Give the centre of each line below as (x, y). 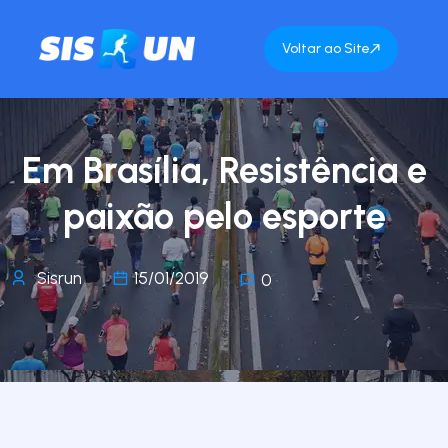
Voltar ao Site (326, 48)
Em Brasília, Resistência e (224, 170)
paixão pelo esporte (224, 216)
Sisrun (57, 278)
